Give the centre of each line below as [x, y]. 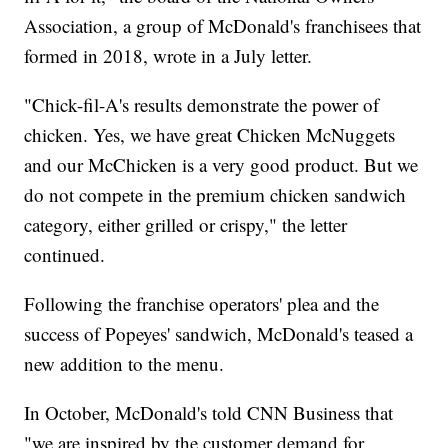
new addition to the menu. [124, 363]
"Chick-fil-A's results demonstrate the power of [202, 104]
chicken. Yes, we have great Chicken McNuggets [210, 134]
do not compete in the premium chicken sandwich [215, 194]
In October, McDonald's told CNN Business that [209, 412]
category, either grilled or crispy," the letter [186, 224]
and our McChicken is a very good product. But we [221, 164]
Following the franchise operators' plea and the [202, 303]
